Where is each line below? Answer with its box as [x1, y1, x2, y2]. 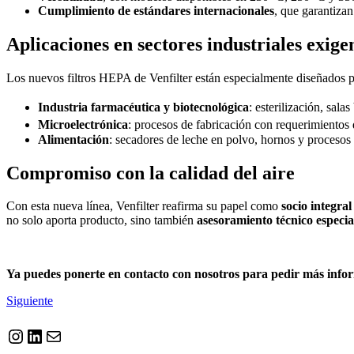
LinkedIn [24, 325, 95, 346]
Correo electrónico [43, 325, 130, 346]
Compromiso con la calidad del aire [6, 162, 295, 183]
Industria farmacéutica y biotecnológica [38, 100, 249, 114]
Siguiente [6, 294, 53, 308]
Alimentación [38, 132, 109, 146]
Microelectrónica [38, 117, 128, 131]
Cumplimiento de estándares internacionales [38, 3, 274, 17]
